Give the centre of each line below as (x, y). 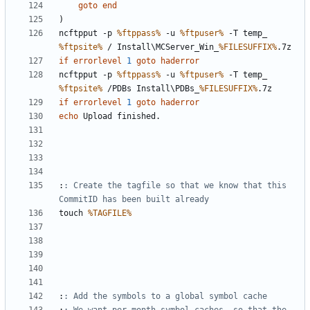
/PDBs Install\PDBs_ (151, 89)
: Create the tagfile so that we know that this (175, 186)
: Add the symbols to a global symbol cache (165, 297)
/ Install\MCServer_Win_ (161, 47)
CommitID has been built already (134, 200)
